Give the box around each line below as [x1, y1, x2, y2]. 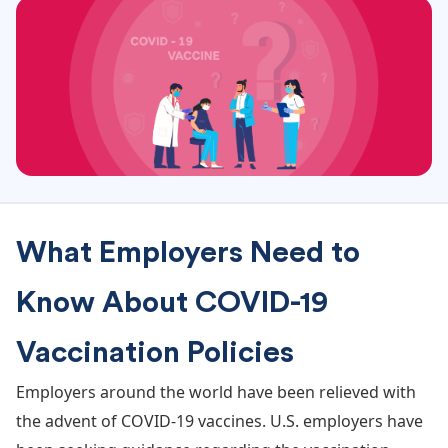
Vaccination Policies [16, 337, 294, 368]
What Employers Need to [16, 237, 360, 268]
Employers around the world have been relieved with [16, 380, 416, 403]
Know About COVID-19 [16, 287, 328, 318]
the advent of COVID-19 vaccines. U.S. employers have [16, 409, 423, 432]
